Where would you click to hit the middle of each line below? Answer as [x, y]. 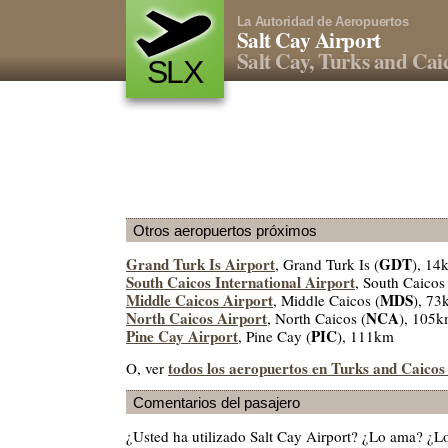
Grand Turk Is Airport [200, 264]
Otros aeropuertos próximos [225, 230]
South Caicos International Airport [240, 282]
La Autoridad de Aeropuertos [322, 21]
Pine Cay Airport [182, 336]
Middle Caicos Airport [199, 300]
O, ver [147, 367]
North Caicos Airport [196, 318]
